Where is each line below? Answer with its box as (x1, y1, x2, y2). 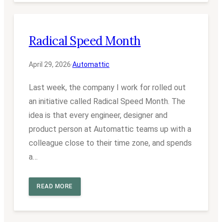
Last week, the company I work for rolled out (29, 82, 186, 92)
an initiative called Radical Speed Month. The (29, 96, 185, 106)
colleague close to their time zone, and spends (29, 138, 192, 148)
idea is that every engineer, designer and (29, 110, 167, 120)
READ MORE (37, 182, 73, 190)
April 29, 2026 (29, 60, 71, 68)
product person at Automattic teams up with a (29, 124, 191, 134)
